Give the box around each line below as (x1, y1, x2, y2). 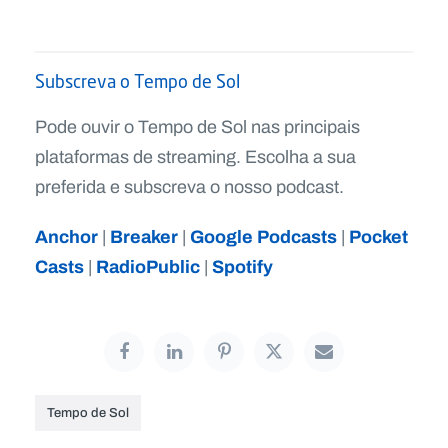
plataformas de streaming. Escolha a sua (35, 143, 356, 170)
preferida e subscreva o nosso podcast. (35, 173, 344, 200)
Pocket (349, 222, 408, 250)
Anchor (35, 222, 98, 250)
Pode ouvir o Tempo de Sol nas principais (35, 113, 360, 140)
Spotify (212, 252, 273, 280)
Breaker (110, 222, 178, 250)
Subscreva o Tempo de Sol (35, 69, 240, 92)
